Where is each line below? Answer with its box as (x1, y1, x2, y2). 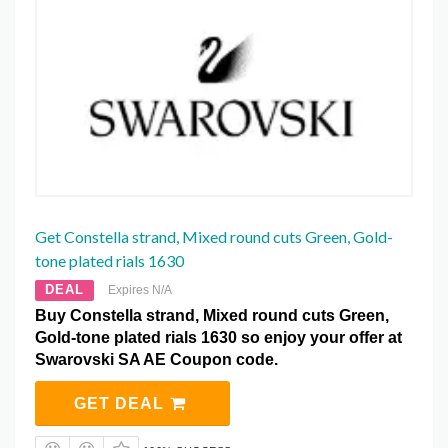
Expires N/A (108, 282, 172, 297)
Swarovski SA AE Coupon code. (35, 350, 278, 368)
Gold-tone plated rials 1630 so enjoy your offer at (35, 328, 402, 346)
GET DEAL (73, 394, 169, 412)
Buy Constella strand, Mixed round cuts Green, (35, 306, 389, 324)
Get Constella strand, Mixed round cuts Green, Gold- (35, 226, 393, 246)
